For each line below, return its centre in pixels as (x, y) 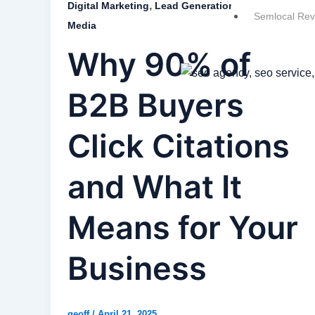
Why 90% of (159, 64)
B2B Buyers (156, 105)
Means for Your (183, 227)
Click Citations (179, 146)
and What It (155, 186)
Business (137, 268)
